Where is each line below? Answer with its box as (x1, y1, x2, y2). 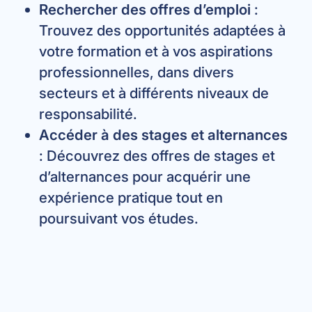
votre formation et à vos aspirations (39, 42, 273, 61)
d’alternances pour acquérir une (39, 168, 251, 186)
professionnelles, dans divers (39, 63, 234, 81)
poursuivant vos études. (39, 210, 198, 228)
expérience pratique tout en (39, 189, 223, 207)
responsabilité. (39, 105, 137, 123)
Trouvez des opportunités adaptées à (39, 22, 286, 40)
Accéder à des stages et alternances (39, 126, 288, 144)
